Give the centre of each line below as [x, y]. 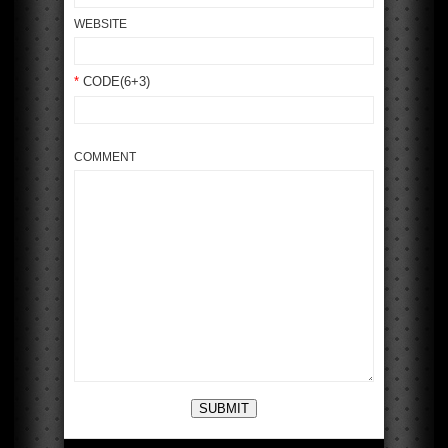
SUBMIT [224, 408]
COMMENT [105, 157]
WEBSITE [100, 23]
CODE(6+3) [114, 81]
